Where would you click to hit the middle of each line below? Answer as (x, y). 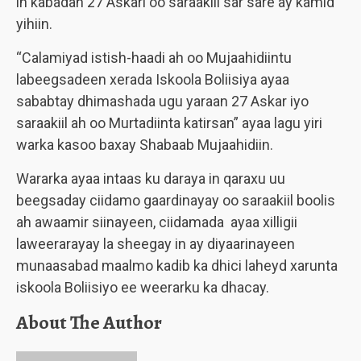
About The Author (89, 322)
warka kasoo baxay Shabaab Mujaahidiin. (145, 145)
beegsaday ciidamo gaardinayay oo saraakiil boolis (176, 200)
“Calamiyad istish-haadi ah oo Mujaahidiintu (154, 58)
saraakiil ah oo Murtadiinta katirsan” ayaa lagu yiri (169, 123)
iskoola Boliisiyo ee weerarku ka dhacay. (143, 287)
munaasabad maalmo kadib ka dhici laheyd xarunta (177, 266)
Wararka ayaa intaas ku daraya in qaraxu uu (151, 178)
